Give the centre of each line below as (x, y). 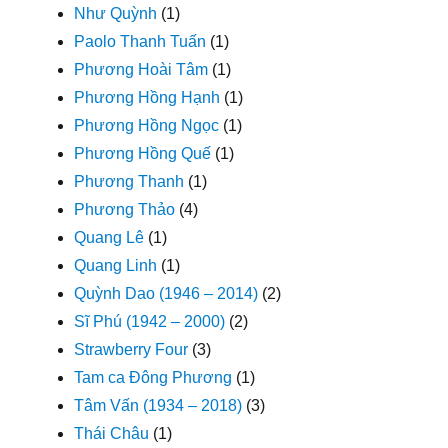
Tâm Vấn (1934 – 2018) (158, 405)
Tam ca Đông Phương (153, 377)
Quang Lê (109, 237)
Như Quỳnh (116, 13)
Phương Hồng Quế (143, 153)
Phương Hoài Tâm (141, 69)
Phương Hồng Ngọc (147, 125)
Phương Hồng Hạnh (147, 97)
